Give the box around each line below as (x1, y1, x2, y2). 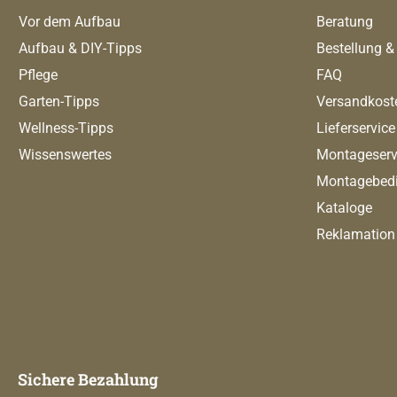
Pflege (19, 66, 58, 84)
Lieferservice (316, 120, 395, 137)
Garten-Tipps (19, 93, 99, 111)
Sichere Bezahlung (18, 369, 159, 391)
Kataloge (316, 199, 372, 217)
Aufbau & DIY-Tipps (19, 40, 142, 58)
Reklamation (316, 226, 395, 244)
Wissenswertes (19, 146, 112, 164)
